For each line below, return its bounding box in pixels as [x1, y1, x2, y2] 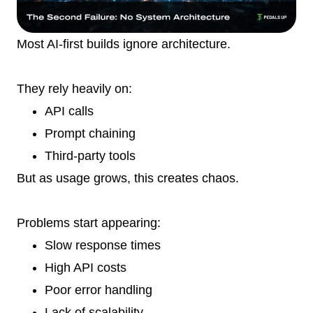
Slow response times [45, 238, 161, 252]
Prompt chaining [45, 126, 136, 140]
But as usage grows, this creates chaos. [17, 170, 239, 185]
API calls [45, 103, 94, 118]
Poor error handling [45, 282, 152, 297]
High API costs [45, 260, 126, 275]
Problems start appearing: [17, 215, 161, 230]
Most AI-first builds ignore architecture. [17, 36, 231, 51]
